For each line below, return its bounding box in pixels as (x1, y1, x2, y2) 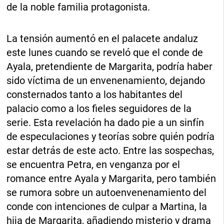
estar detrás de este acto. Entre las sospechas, (6, 144, 214, 157)
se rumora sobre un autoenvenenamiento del (6, 186, 207, 199)
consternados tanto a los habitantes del (6, 88, 183, 101)
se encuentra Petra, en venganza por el (6, 158, 180, 171)
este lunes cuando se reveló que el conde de (6, 46, 203, 59)
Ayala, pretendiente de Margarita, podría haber (6, 60, 213, 73)
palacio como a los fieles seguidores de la (6, 102, 192, 115)
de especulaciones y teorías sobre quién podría (6, 130, 215, 143)
